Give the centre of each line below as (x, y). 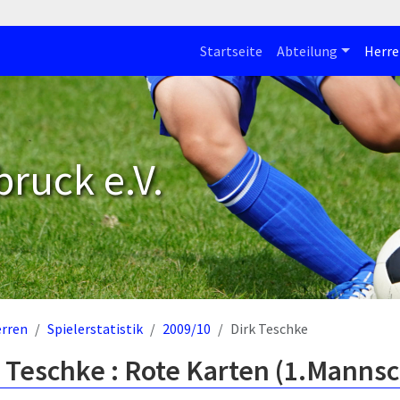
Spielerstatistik (95, 329)
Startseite (231, 51)
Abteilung (307, 51)
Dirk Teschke (269, 329)
